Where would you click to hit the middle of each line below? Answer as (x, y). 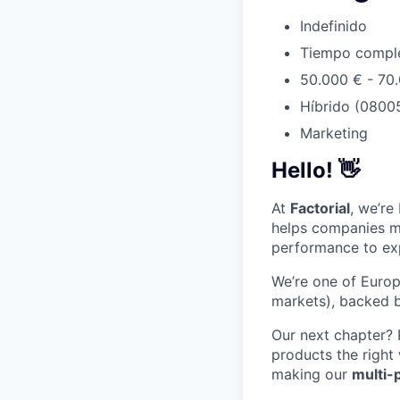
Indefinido (333, 25)
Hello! (302, 170)
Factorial (320, 208)
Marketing (334, 133)
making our (312, 374)
